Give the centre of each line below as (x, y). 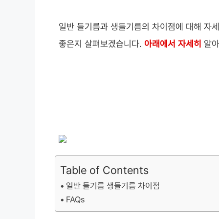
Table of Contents (104, 170)
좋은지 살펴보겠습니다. (101, 44)
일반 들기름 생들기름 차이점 (113, 186)
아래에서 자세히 (173, 44)
